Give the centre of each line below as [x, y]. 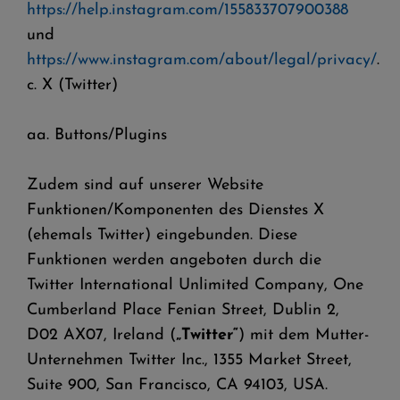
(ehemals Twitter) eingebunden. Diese [162, 235]
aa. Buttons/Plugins [97, 135]
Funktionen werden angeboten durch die [174, 260]
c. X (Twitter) [75, 85]
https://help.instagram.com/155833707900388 [187, 10]
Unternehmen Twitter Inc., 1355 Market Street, [189, 360]
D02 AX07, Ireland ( [101, 335]
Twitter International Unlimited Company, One [195, 285]
